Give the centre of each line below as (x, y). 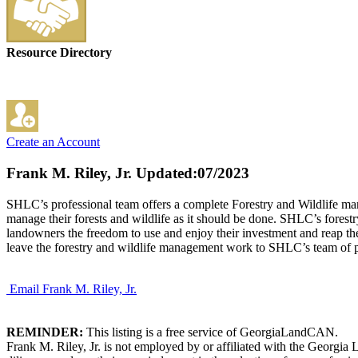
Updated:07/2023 (191, 173)
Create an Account (53, 142)
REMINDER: (45, 332)
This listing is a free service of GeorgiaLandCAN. (211, 332)
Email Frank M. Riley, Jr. (73, 288)
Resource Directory (59, 53)
